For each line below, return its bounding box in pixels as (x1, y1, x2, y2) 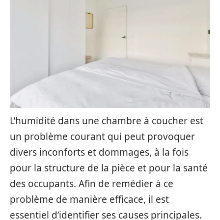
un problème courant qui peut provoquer (10, 130, 195, 143)
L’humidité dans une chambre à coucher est (10, 114, 203, 127)
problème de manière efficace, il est (10, 193, 169, 206)
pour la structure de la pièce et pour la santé (10, 162, 208, 174)
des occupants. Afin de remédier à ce (10, 177, 173, 190)
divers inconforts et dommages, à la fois (10, 146, 189, 159)
